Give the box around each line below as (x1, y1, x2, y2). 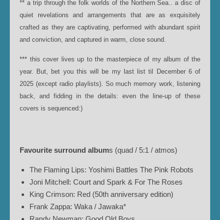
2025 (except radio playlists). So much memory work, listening (20, 80, 200, 87)
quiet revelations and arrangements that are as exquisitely (20, 11, 200, 19)
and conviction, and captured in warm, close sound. (20, 36, 166, 43)
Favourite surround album (20, 146, 109, 154)
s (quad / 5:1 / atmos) (109, 146, 177, 154)
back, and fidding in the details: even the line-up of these (20, 92, 200, 100)
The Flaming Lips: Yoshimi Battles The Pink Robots (29, 165, 193, 174)
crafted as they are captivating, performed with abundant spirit (20, 24, 200, 31)
